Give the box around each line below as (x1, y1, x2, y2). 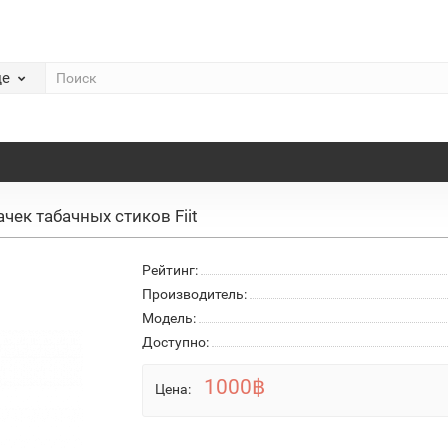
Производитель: (141, 285, 247, 302)
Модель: (141, 309, 196, 326)
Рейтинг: (141, 261, 198, 278)
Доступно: (141, 333, 209, 350)
